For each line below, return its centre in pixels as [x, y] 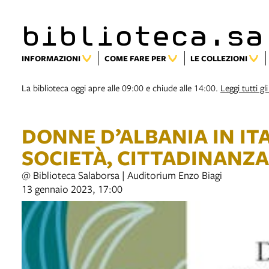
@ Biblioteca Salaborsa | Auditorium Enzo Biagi [122, 175]
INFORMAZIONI [51, 58]
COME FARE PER [135, 58]
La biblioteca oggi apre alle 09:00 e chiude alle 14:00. [121, 88]
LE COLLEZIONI [219, 58]
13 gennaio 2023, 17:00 [72, 189]
